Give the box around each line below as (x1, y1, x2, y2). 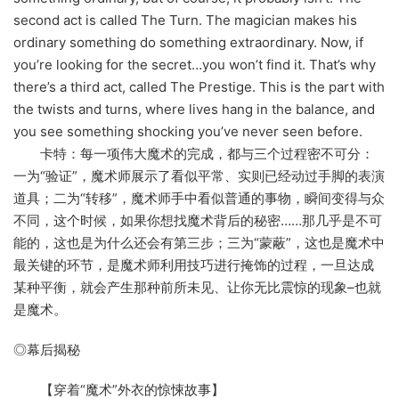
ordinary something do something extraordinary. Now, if (13, 34, 363, 52)
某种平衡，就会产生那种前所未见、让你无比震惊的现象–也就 (13, 279, 381, 297)
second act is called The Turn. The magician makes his (13, 12, 357, 29)
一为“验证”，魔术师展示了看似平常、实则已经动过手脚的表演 (13, 167, 385, 185)
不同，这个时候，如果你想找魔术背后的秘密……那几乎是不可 (13, 212, 382, 230)
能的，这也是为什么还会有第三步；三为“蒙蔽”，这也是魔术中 (13, 234, 385, 252)
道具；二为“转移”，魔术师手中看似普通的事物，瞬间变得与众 (13, 190, 385, 208)
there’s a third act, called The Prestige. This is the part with (13, 78, 385, 96)
